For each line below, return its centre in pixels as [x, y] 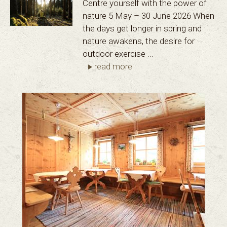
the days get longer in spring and [142, 29]
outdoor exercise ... [118, 54]
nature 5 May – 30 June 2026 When [148, 16]
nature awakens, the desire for [138, 41]
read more [113, 67]
